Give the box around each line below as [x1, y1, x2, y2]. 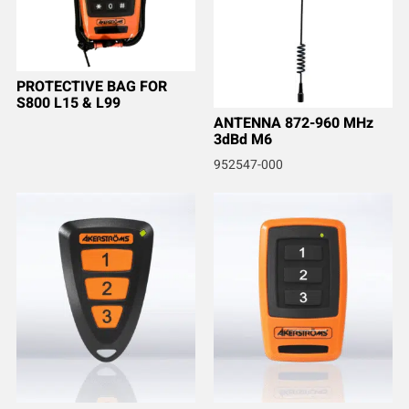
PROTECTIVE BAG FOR [16, 76, 167, 99]
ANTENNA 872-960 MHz [214, 112, 373, 135]
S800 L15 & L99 [16, 92, 121, 115]
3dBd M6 [214, 129, 272, 152]
